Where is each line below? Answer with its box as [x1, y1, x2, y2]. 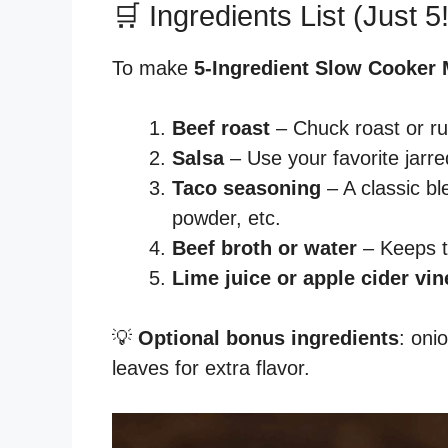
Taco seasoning [172, 177, 321, 199]
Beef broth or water [172, 237, 357, 259]
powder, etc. [172, 207, 281, 229]
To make [112, 57, 194, 79]
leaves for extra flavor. [112, 357, 310, 379]
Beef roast [172, 117, 270, 139]
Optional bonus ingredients [138, 327, 399, 349]
